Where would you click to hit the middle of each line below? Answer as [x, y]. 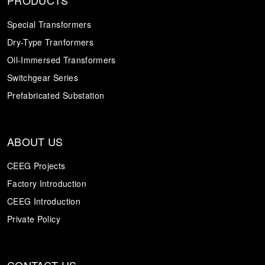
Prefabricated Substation [56, 95]
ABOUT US [35, 141]
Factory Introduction [47, 183]
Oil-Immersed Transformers [62, 59]
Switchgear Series [43, 77]
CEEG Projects [36, 165]
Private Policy [34, 219]
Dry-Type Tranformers [50, 42]
